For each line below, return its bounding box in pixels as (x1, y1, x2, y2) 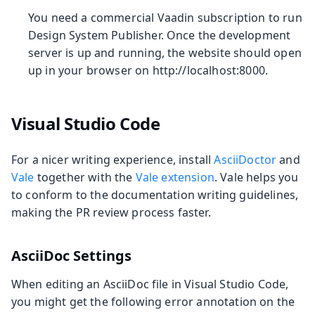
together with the (34, 169, 136, 185)
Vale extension (135, 169, 214, 185)
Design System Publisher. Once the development (28, 27, 291, 43)
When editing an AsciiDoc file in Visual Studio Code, (11, 276, 289, 292)
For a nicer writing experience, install (11, 151, 214, 167)
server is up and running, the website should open (28, 44, 302, 60)
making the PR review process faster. (11, 204, 211, 220)
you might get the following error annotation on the (11, 293, 295, 309)
